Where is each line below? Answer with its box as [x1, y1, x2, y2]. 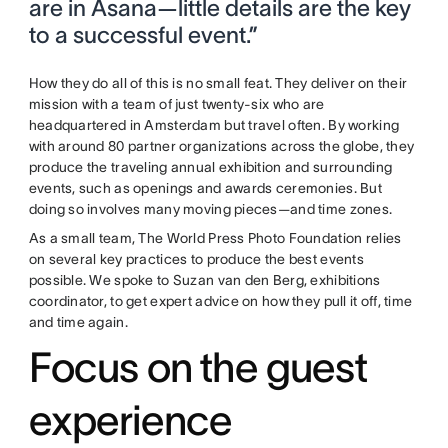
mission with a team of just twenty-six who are [28, 96, 325, 113]
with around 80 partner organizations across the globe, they [28, 138, 415, 155]
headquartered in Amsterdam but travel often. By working [28, 117, 400, 134]
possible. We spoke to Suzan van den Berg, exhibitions [28, 272, 381, 289]
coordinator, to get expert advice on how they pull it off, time [28, 293, 413, 310]
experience [28, 397, 233, 444]
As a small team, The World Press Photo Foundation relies [28, 230, 402, 247]
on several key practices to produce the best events [28, 251, 364, 268]
